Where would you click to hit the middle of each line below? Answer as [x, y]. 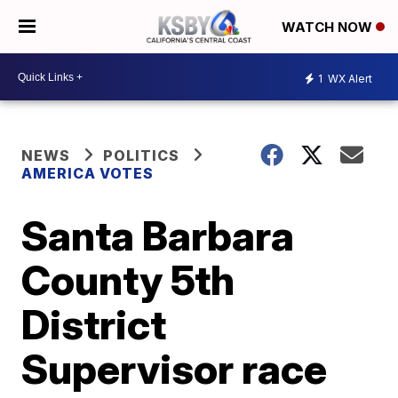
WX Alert [349, 78]
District [94, 324]
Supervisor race [175, 369]
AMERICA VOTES [88, 173]
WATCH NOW [329, 28]
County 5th [128, 280]
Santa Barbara [158, 235]
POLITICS [142, 155]
